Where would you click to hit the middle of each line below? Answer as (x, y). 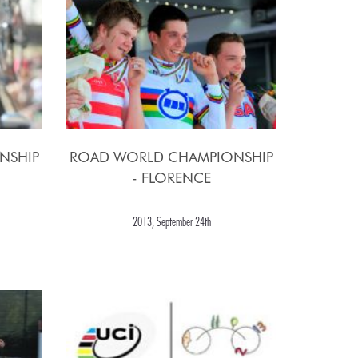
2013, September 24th (171, 222)
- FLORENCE (172, 178)
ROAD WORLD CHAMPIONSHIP (172, 157)
